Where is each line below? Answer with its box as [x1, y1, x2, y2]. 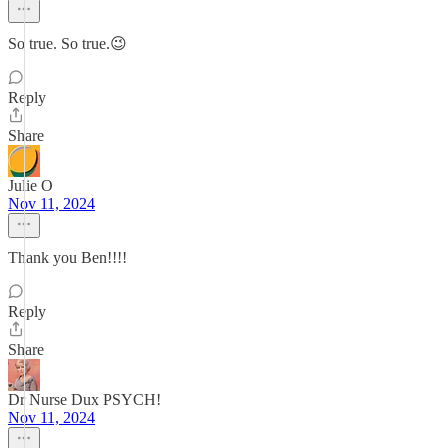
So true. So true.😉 [8, 35, 127, 52]
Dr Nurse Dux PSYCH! [8, 391, 161, 408]
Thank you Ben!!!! [8, 249, 127, 266]
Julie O [8, 177, 53, 194]
